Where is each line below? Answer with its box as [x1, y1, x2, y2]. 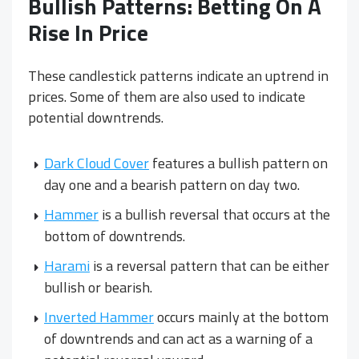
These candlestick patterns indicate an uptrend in [28, 64, 329, 87]
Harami [44, 254, 90, 276]
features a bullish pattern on [149, 151, 328, 174]
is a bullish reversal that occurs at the [99, 203, 330, 225]
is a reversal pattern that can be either [90, 254, 329, 276]
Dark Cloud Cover [44, 151, 149, 174]
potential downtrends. [28, 106, 163, 128]
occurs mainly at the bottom [154, 305, 329, 328]
